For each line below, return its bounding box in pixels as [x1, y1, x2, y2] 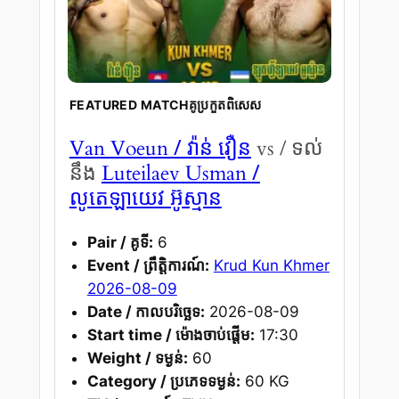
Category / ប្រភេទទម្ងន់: [86, 372, 240, 391]
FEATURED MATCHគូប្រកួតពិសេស [69, 96, 262, 112]
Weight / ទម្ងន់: [86, 349, 188, 368]
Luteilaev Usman [101, 159, 252, 187]
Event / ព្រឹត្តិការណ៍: [86, 256, 209, 275]
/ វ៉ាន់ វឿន [173, 132, 251, 161]
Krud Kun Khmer [213, 256, 330, 275]
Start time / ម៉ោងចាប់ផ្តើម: [86, 326, 255, 345]
